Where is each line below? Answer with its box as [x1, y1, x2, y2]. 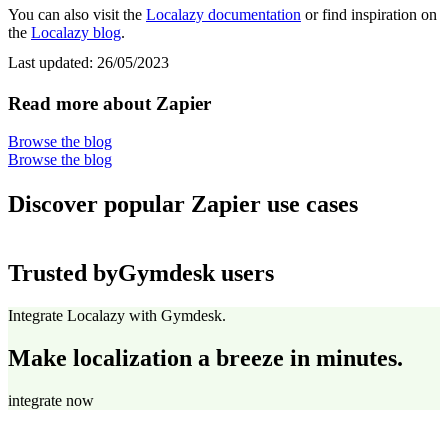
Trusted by [8, 259, 118, 286]
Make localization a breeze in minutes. [8, 344, 403, 371]
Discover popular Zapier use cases [8, 191, 358, 218]
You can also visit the [8, 5, 146, 23]
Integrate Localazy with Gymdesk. [8, 306, 226, 324]
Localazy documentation [146, 5, 301, 23]
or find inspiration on [301, 5, 437, 23]
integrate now [8, 391, 94, 409]
